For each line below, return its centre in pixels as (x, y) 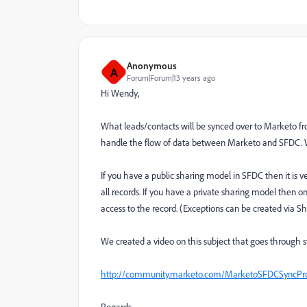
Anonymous (152, 65)
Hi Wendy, (120, 93)
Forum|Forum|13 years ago (171, 78)
